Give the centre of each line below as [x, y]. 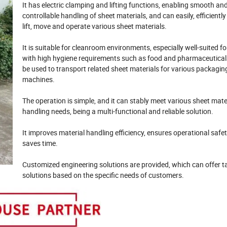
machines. [39, 80]
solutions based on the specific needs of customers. [103, 175]
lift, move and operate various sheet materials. [94, 26]
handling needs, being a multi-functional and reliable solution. [118, 111]
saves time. [40, 143]
